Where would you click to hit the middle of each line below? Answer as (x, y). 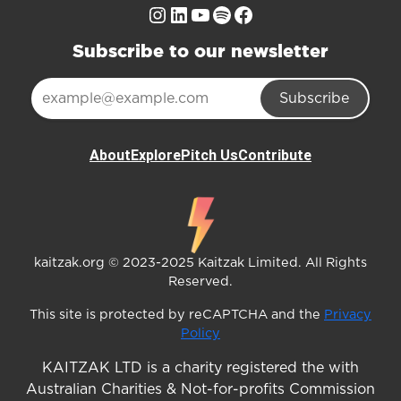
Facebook (285, 14)
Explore (156, 154)
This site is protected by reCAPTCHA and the (177, 314)
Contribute (275, 154)
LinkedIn (213, 14)
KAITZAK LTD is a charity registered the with (200, 367)
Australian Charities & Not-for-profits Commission (200, 389)
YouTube (235, 14)
